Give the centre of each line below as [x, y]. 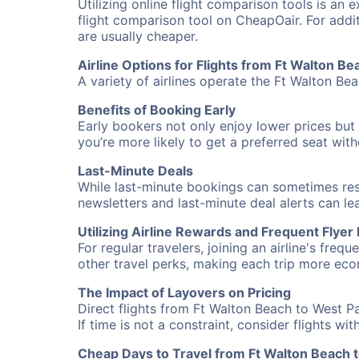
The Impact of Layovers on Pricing [184, 292]
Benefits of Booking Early [157, 110]
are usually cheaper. [138, 36]
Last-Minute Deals [135, 171]
